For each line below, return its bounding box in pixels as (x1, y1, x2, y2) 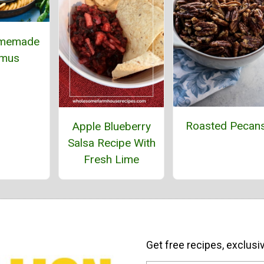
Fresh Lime (84, 152, 139, 166)
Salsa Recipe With (67, 136, 156, 150)
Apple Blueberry (72, 119, 151, 133)
